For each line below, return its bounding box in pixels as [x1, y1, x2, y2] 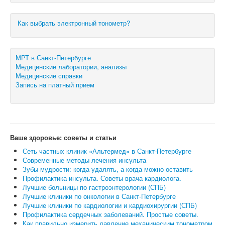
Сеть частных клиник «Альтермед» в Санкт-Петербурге [23, 146, 191, 156]
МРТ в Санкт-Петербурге [16, 52, 91, 62]
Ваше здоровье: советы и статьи [10, 132, 117, 142]
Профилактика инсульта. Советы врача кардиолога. [23, 173, 181, 183]
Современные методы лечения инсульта [23, 155, 146, 165]
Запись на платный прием [16, 79, 94, 89]
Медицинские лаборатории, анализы [16, 61, 127, 71]
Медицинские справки [16, 70, 82, 80]
